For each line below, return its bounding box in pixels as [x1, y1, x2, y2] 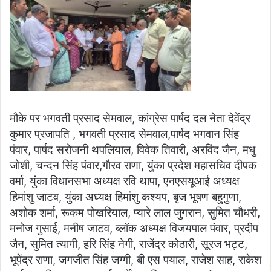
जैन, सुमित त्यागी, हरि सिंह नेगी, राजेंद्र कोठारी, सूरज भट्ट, [10, 237, 247, 251]
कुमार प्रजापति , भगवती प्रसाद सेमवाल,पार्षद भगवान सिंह [10, 126, 239, 141]
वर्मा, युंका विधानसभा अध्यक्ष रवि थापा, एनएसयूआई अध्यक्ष [10, 174, 240, 188]
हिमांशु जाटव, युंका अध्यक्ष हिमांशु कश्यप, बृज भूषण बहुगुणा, [10, 189, 241, 204]
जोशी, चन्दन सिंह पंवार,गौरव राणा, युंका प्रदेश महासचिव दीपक [10, 158, 256, 172]
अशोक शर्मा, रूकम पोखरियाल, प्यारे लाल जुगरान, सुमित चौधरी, [10, 205, 260, 220]
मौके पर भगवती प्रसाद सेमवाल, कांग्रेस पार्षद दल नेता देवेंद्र [10, 111, 250, 125]
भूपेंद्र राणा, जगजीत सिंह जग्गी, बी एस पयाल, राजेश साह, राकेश [10, 252, 261, 267]
